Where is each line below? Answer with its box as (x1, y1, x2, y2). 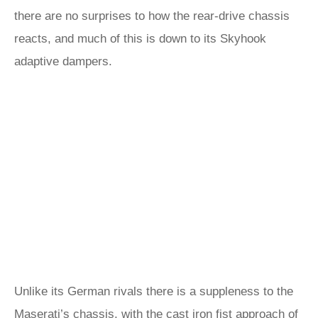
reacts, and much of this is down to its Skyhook (14, 32, 266, 45)
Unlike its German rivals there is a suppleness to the (14, 285, 293, 298)
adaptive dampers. (14, 55, 116, 68)
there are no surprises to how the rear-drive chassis (14, 9, 290, 23)
